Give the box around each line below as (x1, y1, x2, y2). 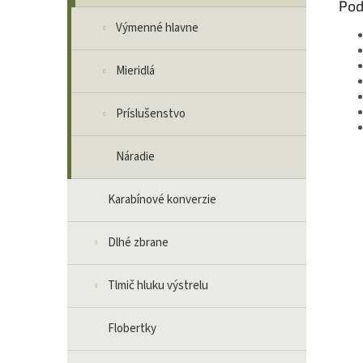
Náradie (116, 148, 155, 165)
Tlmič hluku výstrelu (108, 277, 208, 294)
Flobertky (108, 320, 156, 337)
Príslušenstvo (116, 105, 186, 122)
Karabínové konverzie (108, 191, 216, 208)
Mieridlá (116, 62, 155, 79)
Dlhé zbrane (108, 234, 169, 251)
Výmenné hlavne (116, 19, 199, 36)
